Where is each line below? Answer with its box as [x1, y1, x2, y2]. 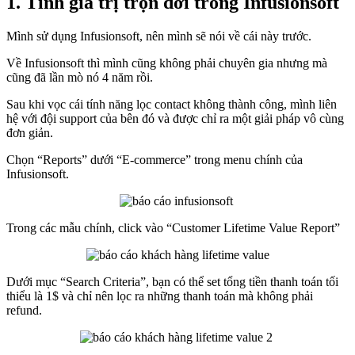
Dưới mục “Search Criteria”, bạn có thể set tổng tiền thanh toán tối [6, 274, 338, 288]
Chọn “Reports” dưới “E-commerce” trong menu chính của [6, 152, 303, 166]
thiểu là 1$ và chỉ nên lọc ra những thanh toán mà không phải [6, 288, 313, 303]
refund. [6, 303, 42, 317]
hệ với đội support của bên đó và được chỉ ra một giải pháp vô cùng [6, 111, 344, 125]
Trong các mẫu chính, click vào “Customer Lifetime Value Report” [6, 220, 340, 235]
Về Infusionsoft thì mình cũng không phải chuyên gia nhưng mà [6, 55, 327, 70]
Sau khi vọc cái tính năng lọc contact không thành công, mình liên [6, 97, 337, 111]
